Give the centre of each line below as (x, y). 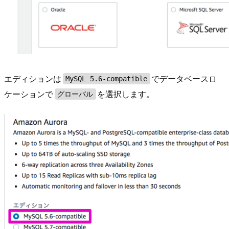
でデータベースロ (184, 79)
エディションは (33, 79)
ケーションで (29, 94)
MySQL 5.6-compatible (107, 79)
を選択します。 (126, 94)
